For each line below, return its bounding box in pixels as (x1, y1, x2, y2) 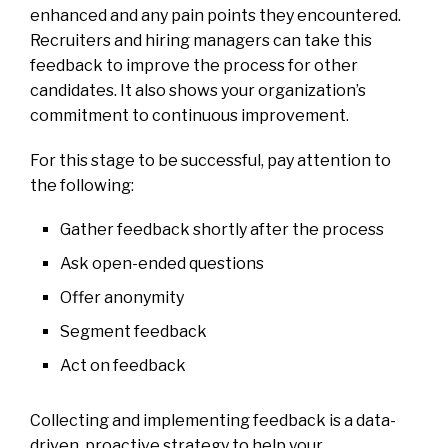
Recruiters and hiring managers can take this (30, 30, 372, 50)
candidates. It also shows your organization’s (30, 80, 366, 100)
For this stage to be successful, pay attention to (30, 150, 391, 170)
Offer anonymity (60, 287, 184, 307)
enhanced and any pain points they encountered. (30, 5, 401, 25)
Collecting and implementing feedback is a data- (30, 410, 396, 430)
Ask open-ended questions (60, 253, 264, 273)
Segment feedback (60, 321, 207, 341)
